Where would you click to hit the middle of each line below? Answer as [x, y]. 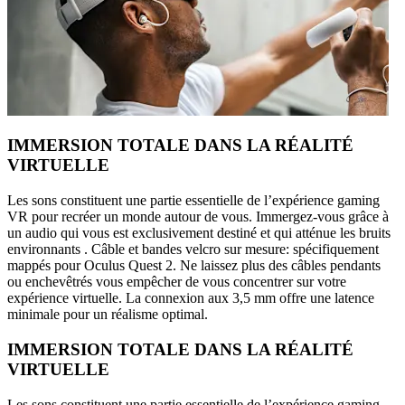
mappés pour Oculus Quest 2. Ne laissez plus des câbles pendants [194, 266]
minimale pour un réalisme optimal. [108, 315]
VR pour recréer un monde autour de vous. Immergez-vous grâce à [198, 217]
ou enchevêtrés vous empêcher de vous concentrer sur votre [177, 282]
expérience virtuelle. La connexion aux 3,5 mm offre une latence [191, 298]
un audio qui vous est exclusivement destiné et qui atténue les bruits [199, 233]
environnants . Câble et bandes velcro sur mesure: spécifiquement [193, 250]
